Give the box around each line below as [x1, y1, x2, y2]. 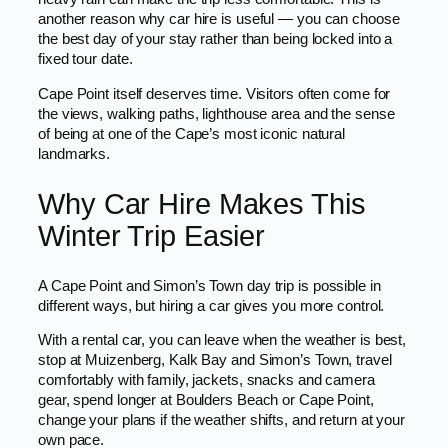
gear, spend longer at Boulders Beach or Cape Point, [38, 392, 374, 409]
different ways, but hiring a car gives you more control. [38, 297, 385, 314]
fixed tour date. [38, 51, 133, 68]
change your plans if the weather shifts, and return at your [38, 412, 406, 429]
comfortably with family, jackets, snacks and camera [38, 372, 375, 389]
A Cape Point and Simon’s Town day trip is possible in [38, 277, 381, 294]
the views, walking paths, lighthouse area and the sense [38, 105, 395, 122]
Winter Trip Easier [38, 219, 266, 252]
